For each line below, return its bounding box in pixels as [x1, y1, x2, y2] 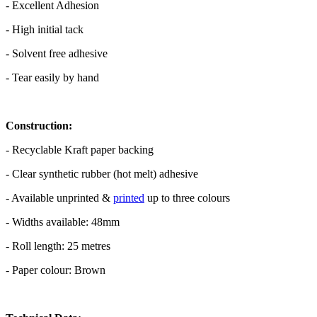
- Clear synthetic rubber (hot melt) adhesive [6, 168, 198, 180]
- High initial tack [6, 23, 83, 36]
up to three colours [144, 192, 230, 204]
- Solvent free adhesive [6, 47, 108, 60]
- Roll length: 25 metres [6, 240, 113, 253]
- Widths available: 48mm [6, 216, 122, 229]
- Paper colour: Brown [6, 264, 105, 277]
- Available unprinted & [6, 192, 113, 204]
